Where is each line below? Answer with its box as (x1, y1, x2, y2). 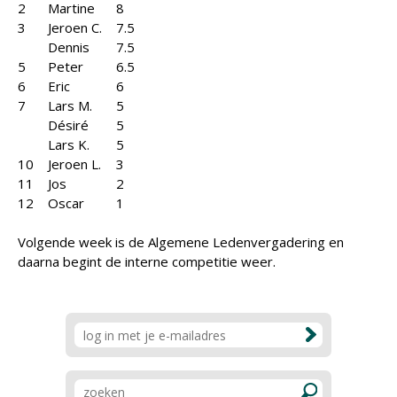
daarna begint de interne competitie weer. (18, 253, 276, 270)
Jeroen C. (48, 19, 116, 36)
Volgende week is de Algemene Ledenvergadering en (18, 233, 344, 251)
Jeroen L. (48, 155, 115, 173)
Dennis (48, 38, 104, 56)
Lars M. (48, 97, 106, 114)
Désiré (48, 116, 103, 134)
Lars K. (48, 136, 104, 153)
